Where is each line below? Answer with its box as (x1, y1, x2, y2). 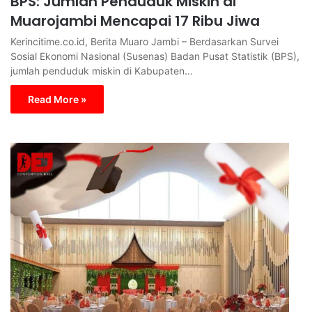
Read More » (28, 93, 86, 105)
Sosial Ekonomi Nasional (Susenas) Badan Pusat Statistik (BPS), (10, 49, 299, 62)
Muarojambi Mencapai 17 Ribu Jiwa (10, 10, 260, 31)
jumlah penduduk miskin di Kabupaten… (10, 64, 193, 77)
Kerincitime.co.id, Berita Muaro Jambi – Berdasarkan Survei (10, 35, 279, 47)
